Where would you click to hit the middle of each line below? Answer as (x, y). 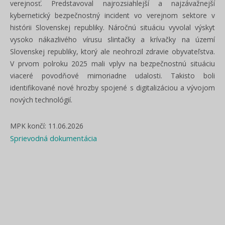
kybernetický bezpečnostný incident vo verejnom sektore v (113, 15)
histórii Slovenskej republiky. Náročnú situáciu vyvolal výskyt (113, 27)
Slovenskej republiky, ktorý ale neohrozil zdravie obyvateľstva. (113, 51)
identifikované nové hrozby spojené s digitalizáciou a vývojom (113, 88)
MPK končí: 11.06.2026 (47, 126)
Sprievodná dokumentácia (53, 138)
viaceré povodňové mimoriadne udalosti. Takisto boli (113, 76)
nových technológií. (41, 100)
